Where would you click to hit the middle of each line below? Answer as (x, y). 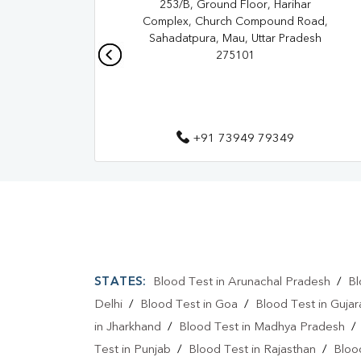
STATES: (120, 283)
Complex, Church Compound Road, (235, 22)
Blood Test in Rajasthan (252, 351)
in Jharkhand (128, 328)
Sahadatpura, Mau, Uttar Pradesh (235, 39)
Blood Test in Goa (189, 305)
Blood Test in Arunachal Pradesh (241, 283)
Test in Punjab (133, 351)
